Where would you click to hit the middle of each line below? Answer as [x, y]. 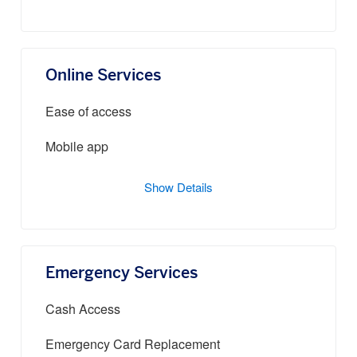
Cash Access [83, 310]
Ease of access [88, 113]
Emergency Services [122, 274]
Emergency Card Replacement [133, 345]
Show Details [178, 189]
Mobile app [77, 148]
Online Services [103, 76]
